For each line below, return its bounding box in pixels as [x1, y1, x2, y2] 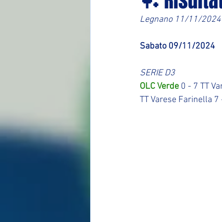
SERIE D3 [140, 68, 175, 78]
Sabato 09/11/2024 [140, 41, 215, 52]
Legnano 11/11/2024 [140, 14, 221, 25]
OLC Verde [140, 81, 179, 92]
